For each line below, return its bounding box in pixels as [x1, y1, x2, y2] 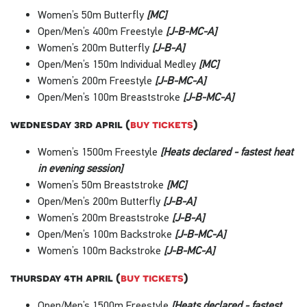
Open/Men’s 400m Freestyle [38, 24, 166, 37]
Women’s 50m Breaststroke [38, 177, 167, 191]
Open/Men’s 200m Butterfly [38, 194, 163, 207]
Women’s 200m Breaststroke [38, 210, 172, 223]
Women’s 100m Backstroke [38, 243, 164, 256]
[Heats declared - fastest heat [160, 145, 293, 158]
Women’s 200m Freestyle [38, 73, 155, 86]
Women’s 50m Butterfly [38, 8, 147, 21]
